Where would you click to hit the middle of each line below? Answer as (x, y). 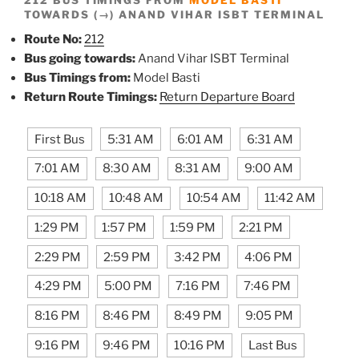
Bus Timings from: (77, 77)
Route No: (53, 39)
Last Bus (272, 346)
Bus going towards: (80, 58)
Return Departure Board (227, 97)
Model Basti (165, 77)
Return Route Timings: (91, 97)
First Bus (59, 139)
